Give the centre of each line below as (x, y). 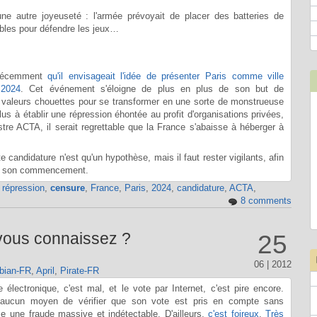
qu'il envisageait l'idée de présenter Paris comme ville (166, 76)
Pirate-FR (79, 270)
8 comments (266, 201)
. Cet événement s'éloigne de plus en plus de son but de (152, 89)
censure (67, 188)
